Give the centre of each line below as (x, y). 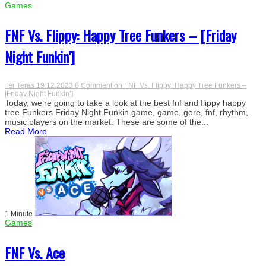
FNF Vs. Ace (35, 252)
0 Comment (94, 85)
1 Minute (19, 213)
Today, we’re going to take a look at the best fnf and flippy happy (125, 102)
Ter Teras (20, 85)
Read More (26, 131)
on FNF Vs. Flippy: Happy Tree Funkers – (180, 85)
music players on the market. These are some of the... (107, 121)
